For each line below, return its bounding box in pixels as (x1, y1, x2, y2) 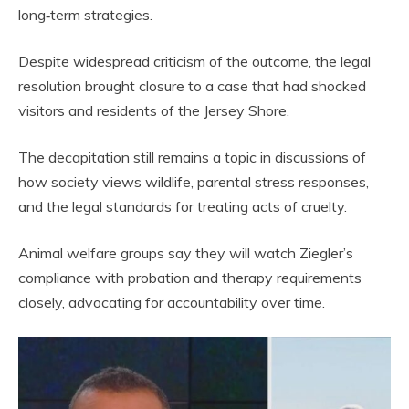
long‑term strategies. (18, 5, 152, 24)
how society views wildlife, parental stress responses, (18, 172, 369, 191)
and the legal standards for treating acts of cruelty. (18, 196, 347, 215)
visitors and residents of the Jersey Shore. (18, 100, 289, 120)
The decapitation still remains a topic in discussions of (18, 147, 366, 166)
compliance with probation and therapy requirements (18, 267, 362, 287)
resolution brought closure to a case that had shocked (18, 76, 366, 95)
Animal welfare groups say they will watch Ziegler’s (18, 243, 353, 262)
